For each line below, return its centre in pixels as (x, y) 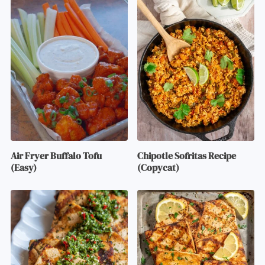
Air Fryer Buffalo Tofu (56, 155)
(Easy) (23, 167)
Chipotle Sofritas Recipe (187, 155)
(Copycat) (159, 167)
